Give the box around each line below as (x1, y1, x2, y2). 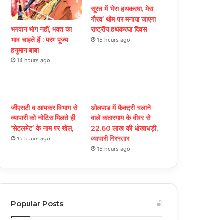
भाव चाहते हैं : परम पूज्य (11, 35, 69, 44)
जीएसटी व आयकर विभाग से (11, 103, 78, 112)
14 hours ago (17, 56, 51, 64)
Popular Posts (11, 198, 64, 208)
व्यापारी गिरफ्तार (91, 134, 130, 143)
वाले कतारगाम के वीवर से (91, 113, 151, 122)
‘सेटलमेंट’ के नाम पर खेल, (11, 123, 74, 133)
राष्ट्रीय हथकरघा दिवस (91, 25, 147, 34)
